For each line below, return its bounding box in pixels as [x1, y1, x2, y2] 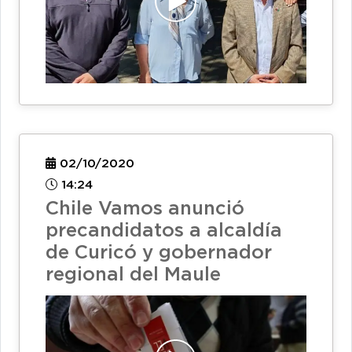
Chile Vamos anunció [46, 200, 244, 218]
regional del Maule [46, 266, 221, 284]
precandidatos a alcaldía [46, 222, 282, 240]
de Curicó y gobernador [46, 244, 272, 262]
